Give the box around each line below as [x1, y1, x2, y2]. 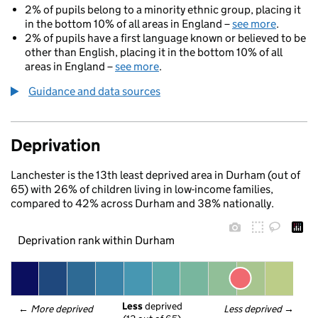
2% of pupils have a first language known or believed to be [25, 31, 306, 45]
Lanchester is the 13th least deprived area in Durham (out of [11, 168, 300, 182]
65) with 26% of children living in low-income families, [11, 182, 273, 196]
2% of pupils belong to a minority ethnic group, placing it [25, 3, 301, 16]
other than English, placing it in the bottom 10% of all [25, 45, 283, 59]
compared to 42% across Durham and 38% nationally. [11, 197, 274, 210]
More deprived [31, 302, 94, 315]
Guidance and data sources [28, 84, 160, 98]
